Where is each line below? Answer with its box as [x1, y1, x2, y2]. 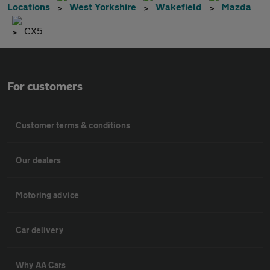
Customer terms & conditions [16, 119, 130, 130]
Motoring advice [16, 189, 80, 200]
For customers [7, 80, 83, 93]
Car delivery [16, 224, 63, 235]
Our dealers [16, 154, 61, 165]
